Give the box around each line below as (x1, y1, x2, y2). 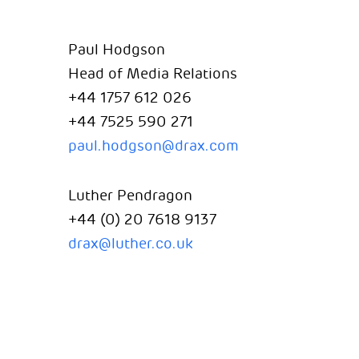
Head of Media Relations (67, 65, 237, 83)
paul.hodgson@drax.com (67, 137, 239, 155)
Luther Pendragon (67, 187, 192, 204)
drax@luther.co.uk (67, 235, 193, 252)
